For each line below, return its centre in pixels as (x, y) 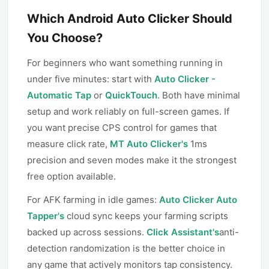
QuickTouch (131, 95)
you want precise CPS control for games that (122, 128)
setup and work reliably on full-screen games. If (128, 111)
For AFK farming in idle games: (93, 200)
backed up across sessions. (87, 232)
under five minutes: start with (91, 79)
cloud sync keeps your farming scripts (146, 216)
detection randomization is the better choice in (126, 248)
